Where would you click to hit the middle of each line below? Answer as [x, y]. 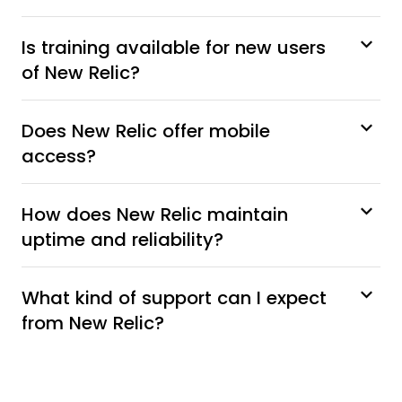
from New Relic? [93, 323]
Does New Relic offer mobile [146, 131]
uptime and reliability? [122, 239]
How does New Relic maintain [155, 214]
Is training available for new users [174, 47]
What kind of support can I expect [174, 297]
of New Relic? [81, 72]
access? [59, 156]
